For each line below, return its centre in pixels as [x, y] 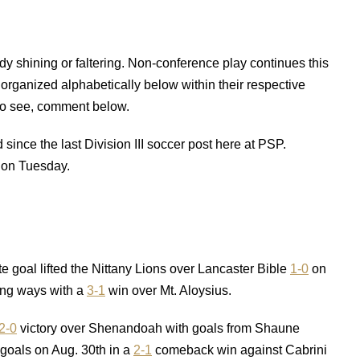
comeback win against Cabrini [239, 350]
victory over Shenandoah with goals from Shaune [158, 328]
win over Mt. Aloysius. [168, 290]
